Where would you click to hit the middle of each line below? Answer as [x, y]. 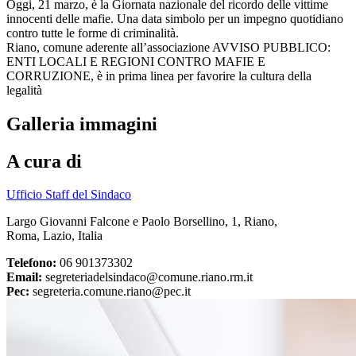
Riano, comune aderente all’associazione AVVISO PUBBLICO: [168, 47]
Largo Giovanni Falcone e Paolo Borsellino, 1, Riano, [142, 222]
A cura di [44, 161]
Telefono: [31, 263]
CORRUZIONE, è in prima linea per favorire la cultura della [159, 75]
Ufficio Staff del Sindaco [69, 195]
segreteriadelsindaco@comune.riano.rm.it [147, 277]
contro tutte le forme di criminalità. [93, 33]
